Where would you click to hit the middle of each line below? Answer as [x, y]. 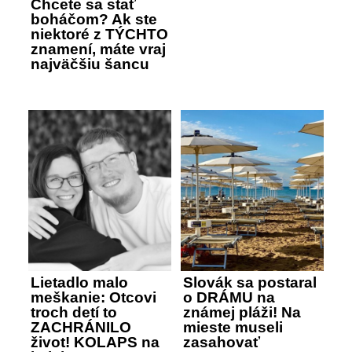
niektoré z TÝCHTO [99, 34]
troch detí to [74, 312]
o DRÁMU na [229, 297]
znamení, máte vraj [98, 49]
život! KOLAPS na [95, 342]
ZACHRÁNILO [81, 327]
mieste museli [233, 327]
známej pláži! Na [242, 312]
